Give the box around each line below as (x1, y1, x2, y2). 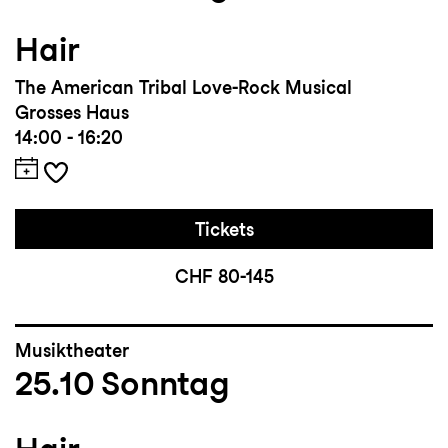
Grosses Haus (15, 102, 129, 124)
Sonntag (101, 363, 230, 404)
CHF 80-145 (174, 266, 274, 288)
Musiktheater (15, 340, 129, 362)
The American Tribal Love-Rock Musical (15, 77, 352, 99)
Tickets (194, 219, 254, 241)
